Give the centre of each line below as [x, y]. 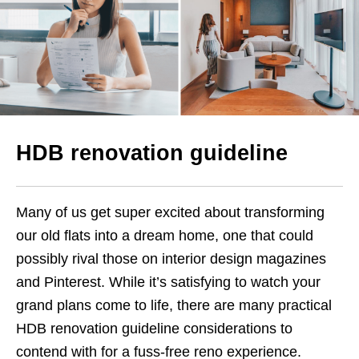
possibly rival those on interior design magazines [171, 259]
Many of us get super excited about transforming [170, 213]
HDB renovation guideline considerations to [154, 329]
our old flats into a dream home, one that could [165, 236]
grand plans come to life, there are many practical [174, 306]
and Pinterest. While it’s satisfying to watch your [168, 282]
